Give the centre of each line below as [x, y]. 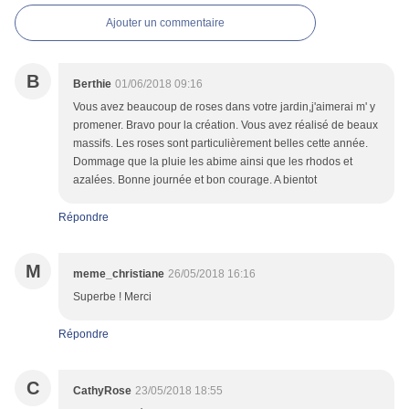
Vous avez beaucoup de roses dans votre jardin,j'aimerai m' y [224, 107]
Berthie [92, 84]
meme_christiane [119, 274]
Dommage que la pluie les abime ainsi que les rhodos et [213, 162]
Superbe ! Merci [112, 297]
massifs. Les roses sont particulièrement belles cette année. [220, 144]
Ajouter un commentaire [165, 23]
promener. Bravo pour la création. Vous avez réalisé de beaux [225, 126]
